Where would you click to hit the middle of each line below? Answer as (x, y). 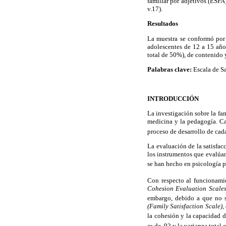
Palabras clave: (169, 69)
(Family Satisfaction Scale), (186, 206)
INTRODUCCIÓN (173, 99)
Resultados (163, 24)
